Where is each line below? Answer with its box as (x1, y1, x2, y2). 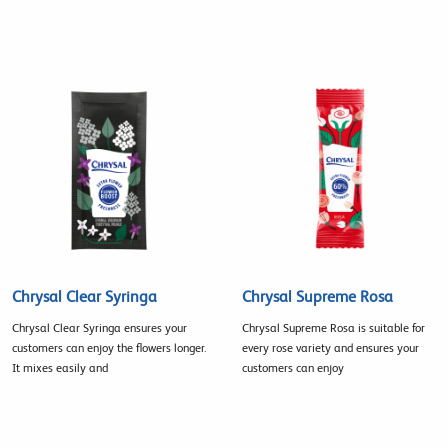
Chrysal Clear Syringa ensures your (12, 320, 187, 335)
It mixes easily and (12, 360, 108, 375)
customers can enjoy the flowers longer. (12, 340, 206, 355)
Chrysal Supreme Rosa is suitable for (241, 320, 425, 335)
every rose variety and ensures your (241, 340, 419, 355)
